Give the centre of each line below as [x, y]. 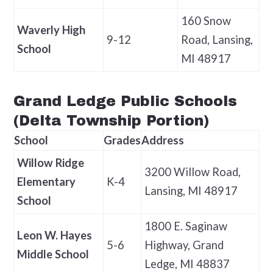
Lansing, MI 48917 [191, 191]
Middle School [53, 254]
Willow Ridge [50, 163]
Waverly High [51, 30]
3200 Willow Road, [192, 172]
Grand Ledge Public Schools [125, 101]
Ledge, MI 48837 [187, 264]
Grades [122, 140]
